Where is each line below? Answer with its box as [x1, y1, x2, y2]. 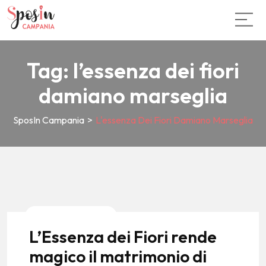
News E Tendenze [34, 210, 107, 222]
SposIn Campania [13, 113, 84, 126]
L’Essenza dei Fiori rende [29, 226, 217, 247]
